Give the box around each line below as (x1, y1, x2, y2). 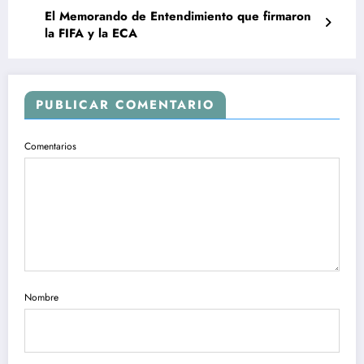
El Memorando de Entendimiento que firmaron (45, 6, 311, 25)
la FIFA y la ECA (45, 24, 137, 42)
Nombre (24, 290, 58, 305)
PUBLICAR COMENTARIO (36, 95, 214, 114)
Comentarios (24, 138, 76, 154)
